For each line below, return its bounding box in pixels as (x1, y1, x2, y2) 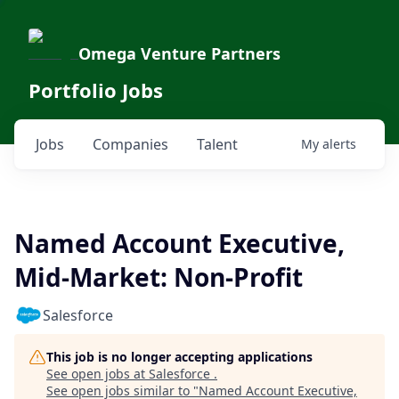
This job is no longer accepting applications (46, 348, 313, 365)
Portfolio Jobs (28, 77, 163, 103)
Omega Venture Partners (78, 43, 281, 64)
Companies (93, 134, 168, 154)
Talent (197, 134, 238, 154)
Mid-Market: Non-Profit (14, 260, 303, 294)
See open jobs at (46, 365, 149, 382)
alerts (322, 135, 356, 152)
